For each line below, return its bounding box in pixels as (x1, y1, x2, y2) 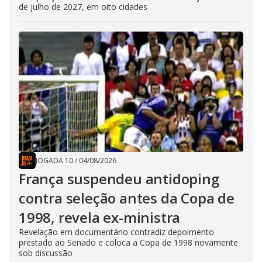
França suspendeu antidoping (19, 169, 219, 188)
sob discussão (19, 247, 73, 258)
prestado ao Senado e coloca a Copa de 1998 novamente (19, 237, 238, 248)
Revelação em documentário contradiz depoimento (19, 226, 214, 237)
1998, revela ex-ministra (19, 208, 181, 227)
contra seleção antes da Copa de (19, 188, 235, 208)
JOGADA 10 (36, 156, 73, 166)
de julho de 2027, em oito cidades (19, 1, 147, 12)
